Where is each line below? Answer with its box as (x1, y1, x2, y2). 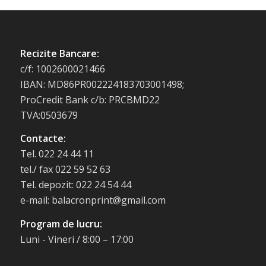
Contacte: (20, 132, 66, 145)
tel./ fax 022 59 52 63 (20, 163, 110, 176)
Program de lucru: (20, 217, 102, 230)
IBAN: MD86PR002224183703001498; (20, 77, 184, 91)
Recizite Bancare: (20, 46, 99, 60)
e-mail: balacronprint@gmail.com (20, 194, 166, 207)
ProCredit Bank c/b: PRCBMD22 (20, 93, 160, 106)
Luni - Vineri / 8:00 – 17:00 (20, 232, 134, 246)
